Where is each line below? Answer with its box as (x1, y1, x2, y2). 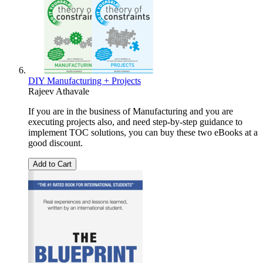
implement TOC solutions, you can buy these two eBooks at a (28, 127, 258, 138)
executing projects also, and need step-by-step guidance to (28, 117, 242, 127)
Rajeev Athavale (28, 86, 89, 97)
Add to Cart (33, 160, 72, 169)
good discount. (28, 138, 83, 149)
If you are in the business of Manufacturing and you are (28, 106, 233, 117)
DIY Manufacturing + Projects (28, 76, 141, 86)
